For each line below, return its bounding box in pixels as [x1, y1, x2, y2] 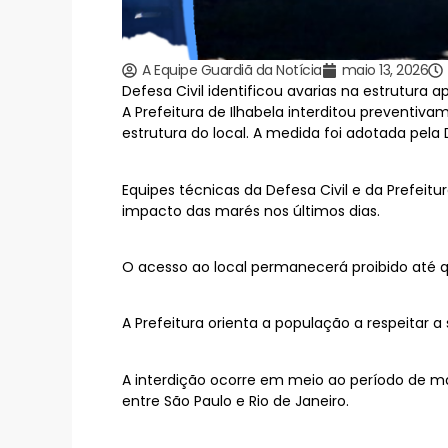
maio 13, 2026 [341, 60, 428, 81]
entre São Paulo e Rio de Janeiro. [122, 390, 349, 411]
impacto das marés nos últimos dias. [122, 200, 380, 221]
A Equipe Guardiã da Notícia [142, 60, 322, 81]
